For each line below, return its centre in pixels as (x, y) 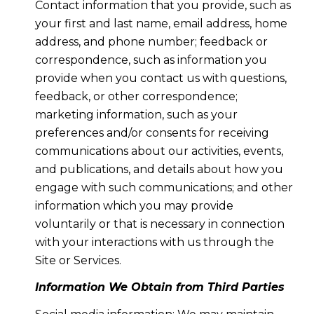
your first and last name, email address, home (161, 23)
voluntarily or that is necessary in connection (159, 224)
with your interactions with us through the (154, 242)
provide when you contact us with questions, (161, 78)
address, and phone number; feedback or (151, 41)
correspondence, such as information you (151, 60)
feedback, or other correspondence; (136, 96)
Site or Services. (78, 260)
